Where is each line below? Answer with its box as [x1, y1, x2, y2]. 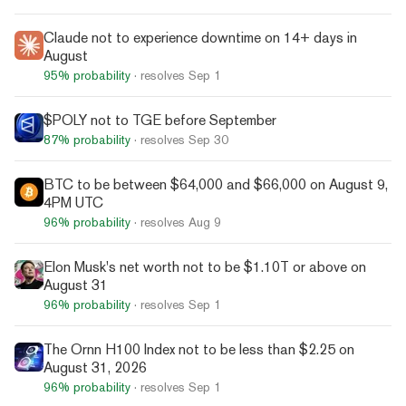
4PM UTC [43, 193, 103, 211]
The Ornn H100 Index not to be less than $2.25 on [43, 340, 354, 358]
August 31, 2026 [43, 358, 147, 376]
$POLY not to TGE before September [43, 111, 276, 129]
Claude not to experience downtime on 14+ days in [43, 28, 357, 46]
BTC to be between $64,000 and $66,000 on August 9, [43, 175, 388, 193]
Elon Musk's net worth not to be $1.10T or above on [43, 257, 366, 275]
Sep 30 [188, 131, 228, 147]
